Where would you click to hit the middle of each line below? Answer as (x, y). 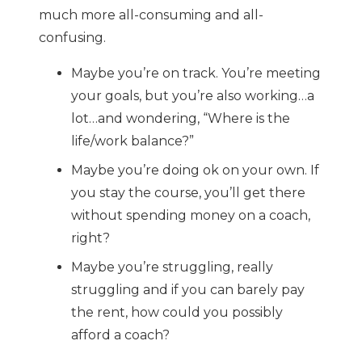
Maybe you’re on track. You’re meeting (196, 74)
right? (90, 238)
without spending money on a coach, (191, 216)
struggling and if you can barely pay (188, 290)
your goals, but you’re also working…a (193, 96)
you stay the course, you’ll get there (188, 193)
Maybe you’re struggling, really (172, 267)
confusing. (72, 38)
